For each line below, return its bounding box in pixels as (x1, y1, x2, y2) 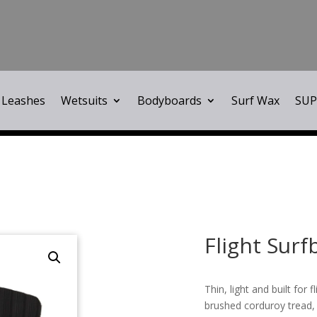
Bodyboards (137, 92, 202, 108)
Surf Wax (231, 92, 279, 108)
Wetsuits (60, 92, 108, 108)
